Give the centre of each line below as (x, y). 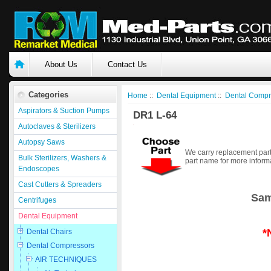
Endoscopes (39, 169)
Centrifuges (37, 200)
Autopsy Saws (41, 142)
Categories (48, 95)
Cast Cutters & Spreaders (60, 184)
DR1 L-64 (155, 115)
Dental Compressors (60, 246)
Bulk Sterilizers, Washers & (62, 158)
